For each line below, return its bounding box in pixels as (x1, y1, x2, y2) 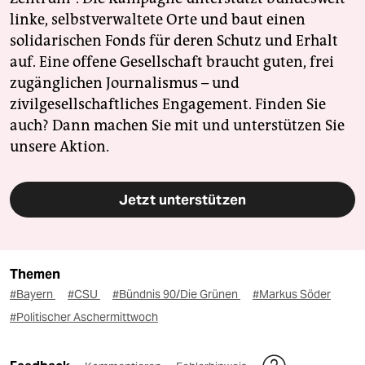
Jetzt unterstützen (119, 191, 246, 209)
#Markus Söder (253, 287, 331, 302)
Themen (10, 266, 60, 283)
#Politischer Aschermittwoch (10, 310, 158, 325)
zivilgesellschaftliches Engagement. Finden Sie (10, 95, 326, 114)
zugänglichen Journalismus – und (10, 74, 240, 93)
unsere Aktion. (10, 138, 109, 156)
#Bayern (10, 287, 55, 302)
